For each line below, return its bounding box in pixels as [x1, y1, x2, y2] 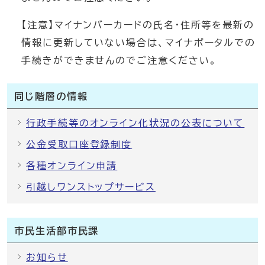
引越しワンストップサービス [26, 182, 156, 192]
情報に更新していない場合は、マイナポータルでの [21, 38, 256, 47]
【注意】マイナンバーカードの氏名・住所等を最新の [21, 20, 255, 30]
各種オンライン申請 [26, 161, 118, 170]
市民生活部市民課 [14, 226, 99, 235]
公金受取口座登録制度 [26, 140, 132, 149]
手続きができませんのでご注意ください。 [21, 56, 217, 65]
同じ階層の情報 [14, 92, 88, 101]
